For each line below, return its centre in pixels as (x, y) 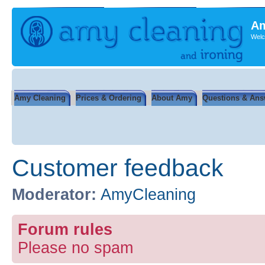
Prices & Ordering (109, 98)
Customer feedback (118, 168)
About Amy (172, 98)
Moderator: (54, 195)
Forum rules (65, 229)
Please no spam (75, 248)
